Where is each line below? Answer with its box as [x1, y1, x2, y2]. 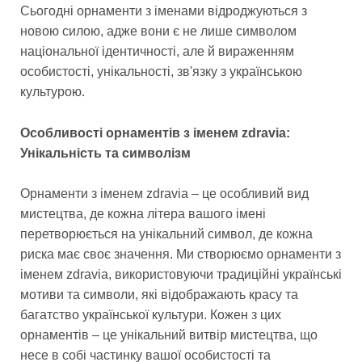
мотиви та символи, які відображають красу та [20, 288, 298, 302]
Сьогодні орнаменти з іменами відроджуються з [20, 4, 307, 19]
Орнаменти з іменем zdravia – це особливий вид [20, 187, 309, 201]
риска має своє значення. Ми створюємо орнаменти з [20, 247, 341, 262]
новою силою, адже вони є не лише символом [20, 24, 297, 39]
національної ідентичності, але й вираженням [20, 44, 294, 59]
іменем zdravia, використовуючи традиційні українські [20, 267, 342, 282]
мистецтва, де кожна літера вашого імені [20, 207, 266, 221]
